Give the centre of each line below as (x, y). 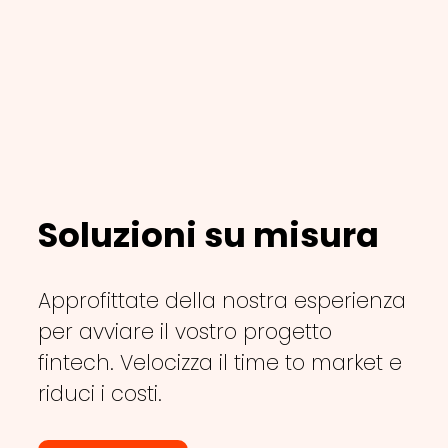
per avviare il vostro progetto (184, 331)
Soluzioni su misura (208, 235)
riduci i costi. (99, 393)
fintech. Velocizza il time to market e (219, 362)
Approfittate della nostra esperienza (221, 300)
